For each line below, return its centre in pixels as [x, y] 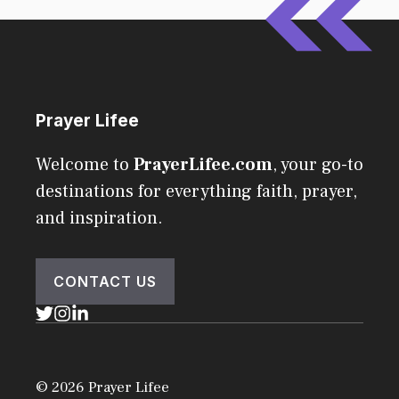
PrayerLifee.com [203, 165]
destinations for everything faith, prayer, [196, 192]
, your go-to [318, 165]
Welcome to [85, 165]
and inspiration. [99, 219]
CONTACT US [105, 282]
